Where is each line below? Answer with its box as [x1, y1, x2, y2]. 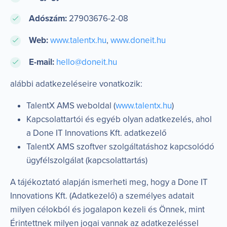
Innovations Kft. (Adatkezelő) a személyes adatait [10, 190, 194, 201]
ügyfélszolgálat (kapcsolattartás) [26, 155, 147, 166]
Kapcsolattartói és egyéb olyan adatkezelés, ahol [26, 113, 212, 125]
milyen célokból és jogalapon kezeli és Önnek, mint [10, 204, 205, 215]
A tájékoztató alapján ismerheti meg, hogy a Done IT [10, 176, 208, 187]
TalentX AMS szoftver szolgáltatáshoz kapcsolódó [26, 141, 214, 152]
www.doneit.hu [110, 34, 166, 46]
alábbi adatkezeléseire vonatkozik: [10, 78, 142, 89]
